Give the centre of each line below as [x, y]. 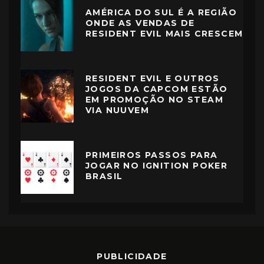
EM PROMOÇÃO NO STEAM [154, 100]
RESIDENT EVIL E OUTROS [153, 79]
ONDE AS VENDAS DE [140, 23]
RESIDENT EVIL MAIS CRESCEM [164, 34]
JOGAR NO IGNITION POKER [157, 166]
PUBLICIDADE [132, 256]
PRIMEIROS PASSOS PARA [152, 155]
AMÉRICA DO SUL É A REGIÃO [161, 13]
